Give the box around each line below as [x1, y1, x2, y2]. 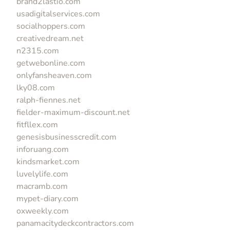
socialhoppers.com [16, 20, 85, 32]
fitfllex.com [16, 119, 58, 130]
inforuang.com [16, 143, 69, 155]
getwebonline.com [16, 57, 85, 69]
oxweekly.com [16, 205, 69, 217]
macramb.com [16, 180, 68, 192]
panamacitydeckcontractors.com [16, 217, 134, 229]
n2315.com [16, 45, 59, 56]
